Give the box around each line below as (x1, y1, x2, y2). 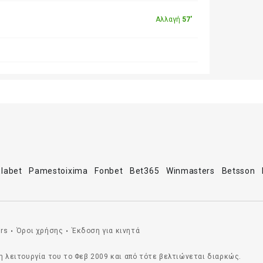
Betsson (221, 166, 255, 176)
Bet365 (130, 166, 160, 176)
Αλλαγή (155, 15, 182, 23)
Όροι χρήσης (16, 226, 63, 235)
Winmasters (166, 166, 215, 176)
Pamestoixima (29, 166, 88, 176)
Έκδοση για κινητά (72, 226, 140, 235)
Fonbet (95, 166, 123, 176)
